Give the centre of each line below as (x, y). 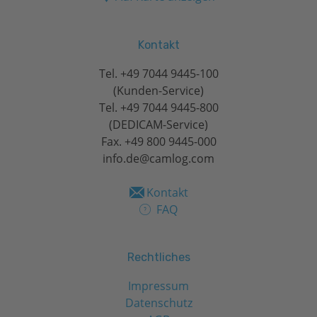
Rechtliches (158, 257)
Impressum (158, 286)
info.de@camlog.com (158, 158)
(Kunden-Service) (158, 90)
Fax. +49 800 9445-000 (158, 141)
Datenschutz (158, 303)
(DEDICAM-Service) (158, 124)
